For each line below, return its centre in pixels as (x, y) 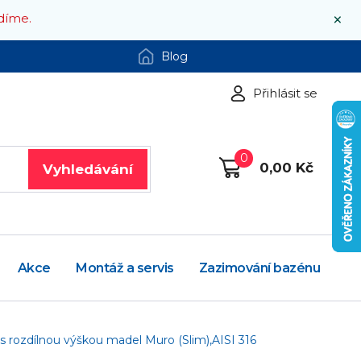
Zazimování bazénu (259, 268)
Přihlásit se (286, 93)
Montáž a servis (125, 268)
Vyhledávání (87, 169)
